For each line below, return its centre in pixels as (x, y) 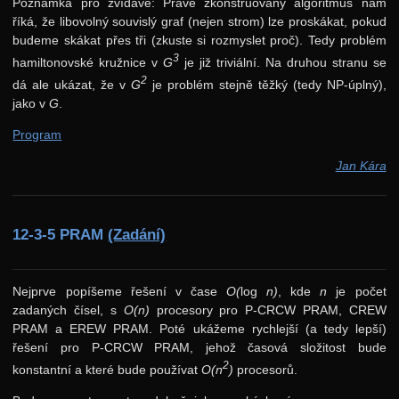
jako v (31, 103)
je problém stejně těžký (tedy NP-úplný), (267, 84)
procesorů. (266, 370)
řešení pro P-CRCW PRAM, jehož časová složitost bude (199, 348)
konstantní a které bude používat (107, 370)
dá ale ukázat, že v (72, 84)
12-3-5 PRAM (61, 235)
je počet (357, 292)
